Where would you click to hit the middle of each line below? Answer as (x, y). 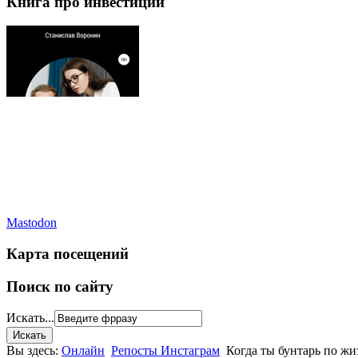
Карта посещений (68, 254)
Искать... (30, 318)
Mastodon (32, 223)
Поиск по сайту (60, 286)
